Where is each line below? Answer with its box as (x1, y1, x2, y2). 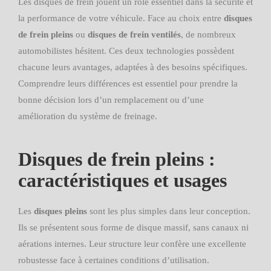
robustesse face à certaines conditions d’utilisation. (18, 255, 209, 265)
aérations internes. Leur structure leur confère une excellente (18, 239, 246, 249)
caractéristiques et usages (18, 169, 227, 191)
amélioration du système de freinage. (18, 111, 157, 121)
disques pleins (34, 206, 87, 216)
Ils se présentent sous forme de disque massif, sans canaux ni (18, 223, 249, 232)
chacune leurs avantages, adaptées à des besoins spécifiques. (18, 62, 247, 72)
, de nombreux (181, 30, 236, 39)
